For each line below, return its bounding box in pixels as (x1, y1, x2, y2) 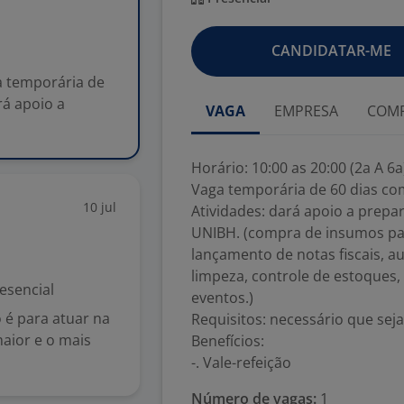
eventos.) (191, 288, 253, 308)
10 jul (83, 198, 116, 216)
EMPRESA (274, 101, 338, 121)
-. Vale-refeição (191, 353, 291, 372)
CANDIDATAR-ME (271, 41, 391, 60)
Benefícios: (191, 331, 264, 351)
